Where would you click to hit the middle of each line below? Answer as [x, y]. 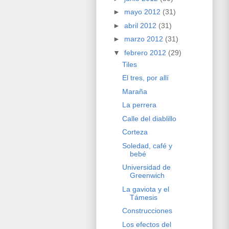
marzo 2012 [144, 39]
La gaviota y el [145, 189]
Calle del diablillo [149, 118]
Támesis [143, 197]
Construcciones [147, 211]
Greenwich [147, 176]
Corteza [135, 132]
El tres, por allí [145, 78]
